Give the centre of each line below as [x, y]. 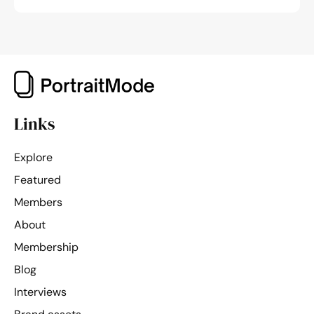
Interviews [40, 292]
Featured [37, 179]
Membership [46, 247]
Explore [33, 157]
